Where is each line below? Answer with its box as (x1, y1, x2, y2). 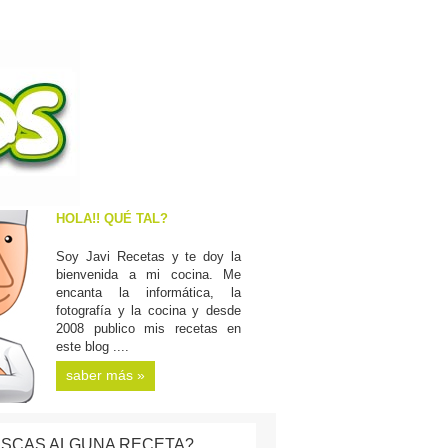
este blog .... (56, 339, 129, 354)
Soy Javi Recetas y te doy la (56, 249, 241, 264)
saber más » (66, 367, 145, 383)
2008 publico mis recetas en (56, 321, 241, 336)
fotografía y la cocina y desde (56, 303, 241, 318)
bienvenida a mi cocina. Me (56, 267, 241, 282)
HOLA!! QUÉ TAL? (56, 211, 168, 226)
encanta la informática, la (56, 285, 241, 300)
